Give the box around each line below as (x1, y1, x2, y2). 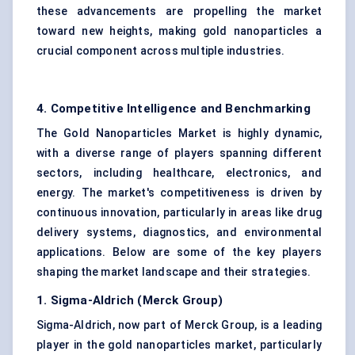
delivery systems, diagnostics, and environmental (36, 226, 322, 239)
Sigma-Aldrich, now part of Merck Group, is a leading (36, 319, 322, 332)
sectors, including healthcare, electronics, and (36, 166, 322, 180)
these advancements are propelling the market (36, 5, 322, 18)
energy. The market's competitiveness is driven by (36, 186, 322, 200)
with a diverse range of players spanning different (36, 147, 322, 160)
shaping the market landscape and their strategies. (36, 265, 311, 279)
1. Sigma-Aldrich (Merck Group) (36, 293, 223, 308)
